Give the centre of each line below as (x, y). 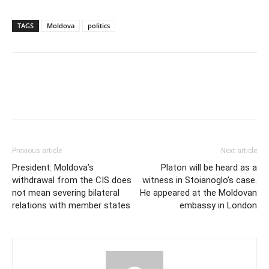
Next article (239, 151)
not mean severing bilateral (66, 193)
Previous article (37, 151)
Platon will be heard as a (209, 168)
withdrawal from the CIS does (72, 180)
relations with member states (71, 206)
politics (99, 26)
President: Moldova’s (53, 168)
